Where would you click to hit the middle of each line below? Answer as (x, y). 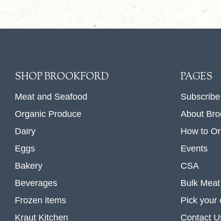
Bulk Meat (200, 183)
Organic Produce (48, 114)
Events (194, 148)
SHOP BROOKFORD (62, 77)
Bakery (29, 166)
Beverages (36, 183)
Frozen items (40, 200)
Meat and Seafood (51, 96)
